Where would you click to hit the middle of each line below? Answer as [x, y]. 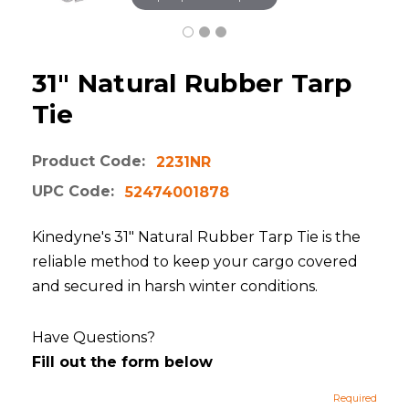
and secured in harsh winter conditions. [175, 287]
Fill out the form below [122, 362]
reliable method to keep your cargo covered [195, 262]
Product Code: [89, 162]
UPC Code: [73, 192]
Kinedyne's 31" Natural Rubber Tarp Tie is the [196, 237]
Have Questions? [94, 338]
